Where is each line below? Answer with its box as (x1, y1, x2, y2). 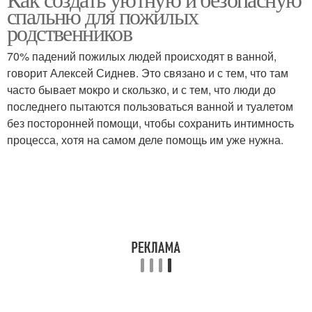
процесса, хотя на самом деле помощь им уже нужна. (7, 132, 283, 148)
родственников (7, 17, 132, 47)
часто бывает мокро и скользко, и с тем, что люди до (7, 81, 276, 97)
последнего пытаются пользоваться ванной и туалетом (7, 98, 293, 114)
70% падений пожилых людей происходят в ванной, (7, 48, 276, 64)
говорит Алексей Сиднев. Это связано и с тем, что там (7, 65, 288, 81)
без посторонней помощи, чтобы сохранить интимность (7, 115, 294, 131)
